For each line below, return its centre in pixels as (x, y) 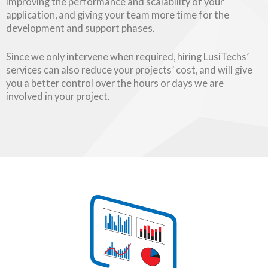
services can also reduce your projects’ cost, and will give (129, 70)
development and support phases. (80, 28)
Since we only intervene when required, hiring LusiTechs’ (127, 57)
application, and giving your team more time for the (118, 14)
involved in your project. (58, 96)
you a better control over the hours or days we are (115, 83)
